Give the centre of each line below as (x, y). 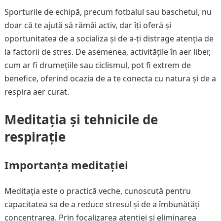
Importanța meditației (66, 165)
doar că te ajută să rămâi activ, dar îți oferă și (88, 25)
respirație (35, 137)
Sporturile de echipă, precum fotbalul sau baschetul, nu (108, 12)
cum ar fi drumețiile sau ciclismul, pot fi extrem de (97, 65)
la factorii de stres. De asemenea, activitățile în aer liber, (107, 52)
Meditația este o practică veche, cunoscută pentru (97, 191)
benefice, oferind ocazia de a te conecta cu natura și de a (110, 78)
